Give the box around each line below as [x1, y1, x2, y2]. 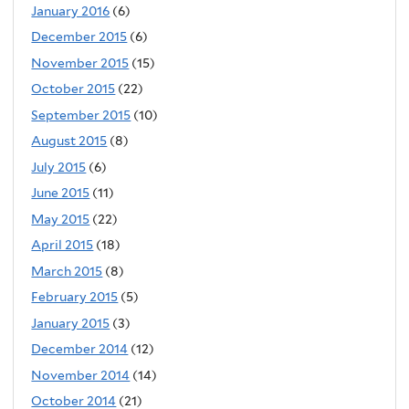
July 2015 [31, 159, 87, 174]
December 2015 [31, 29, 128, 45]
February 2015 [31, 289, 119, 305]
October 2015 [31, 81, 116, 97]
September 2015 [31, 107, 131, 122]
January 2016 [31, 3, 110, 18]
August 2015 [31, 133, 108, 149]
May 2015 [31, 211, 90, 226]
